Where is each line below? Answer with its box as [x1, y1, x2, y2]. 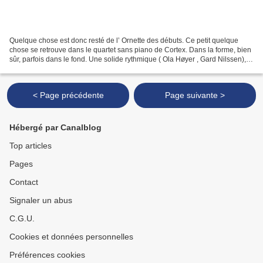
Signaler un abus [9, 195, 72, 205]
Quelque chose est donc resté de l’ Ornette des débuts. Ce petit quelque [9, 36, 238, 45]
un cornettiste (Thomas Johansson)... [9, 64, 127, 73]
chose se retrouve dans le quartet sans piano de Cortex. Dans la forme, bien [9, 45, 251, 54]
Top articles [9, 141, 52, 150]
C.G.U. [9, 214, 35, 223]
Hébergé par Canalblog [9, 123, 102, 132]
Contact [9, 177, 38, 187]
